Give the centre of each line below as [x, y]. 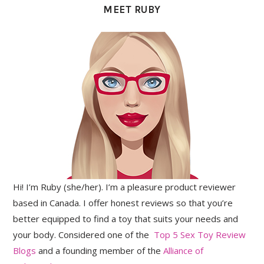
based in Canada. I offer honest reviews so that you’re [123, 203]
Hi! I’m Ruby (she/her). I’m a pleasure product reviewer [125, 187]
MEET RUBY [132, 9]
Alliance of [184, 250]
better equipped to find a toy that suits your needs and [126, 219]
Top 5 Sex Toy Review [200, 235]
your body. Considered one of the [84, 235]
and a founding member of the [100, 250]
